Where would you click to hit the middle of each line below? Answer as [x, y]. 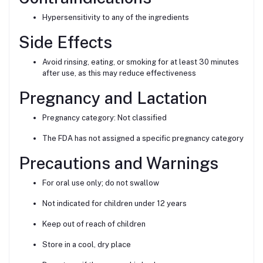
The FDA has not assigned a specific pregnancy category [143, 138]
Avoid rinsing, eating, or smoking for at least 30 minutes [141, 62]
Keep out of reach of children [94, 224]
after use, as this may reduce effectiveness [119, 73]
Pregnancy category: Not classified [104, 117]
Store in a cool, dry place [87, 244]
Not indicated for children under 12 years [114, 203]
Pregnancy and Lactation [113, 97]
